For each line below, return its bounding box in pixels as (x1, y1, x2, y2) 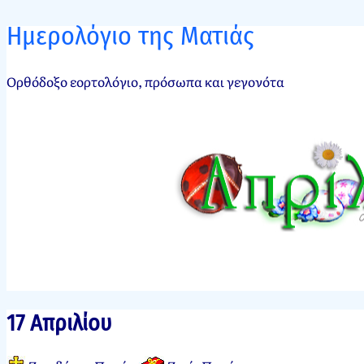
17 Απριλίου (6, 310, 111, 337)
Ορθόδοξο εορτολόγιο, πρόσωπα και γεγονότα (6, 71, 284, 91)
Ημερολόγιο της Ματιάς (6, 20, 254, 51)
